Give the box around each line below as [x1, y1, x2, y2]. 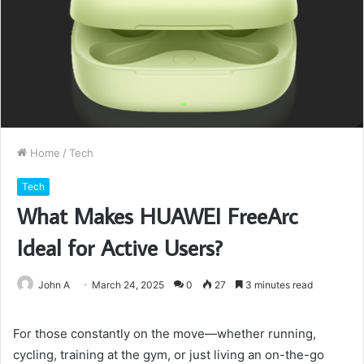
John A [38, 279, 70, 292]
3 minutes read [243, 279, 313, 292]
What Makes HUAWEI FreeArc [17, 201, 297, 232]
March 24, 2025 [92, 279, 164, 292]
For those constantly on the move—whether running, [13, 326, 316, 342]
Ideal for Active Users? [17, 232, 223, 263]
